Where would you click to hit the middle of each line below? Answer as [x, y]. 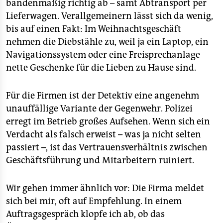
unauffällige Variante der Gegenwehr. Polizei [99, 109]
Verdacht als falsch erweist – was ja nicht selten [104, 134]
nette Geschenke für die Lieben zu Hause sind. [101, 68]
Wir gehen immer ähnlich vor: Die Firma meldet [105, 188]
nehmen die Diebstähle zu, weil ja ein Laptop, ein [107, 42]
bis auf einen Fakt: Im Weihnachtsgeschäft [94, 29]
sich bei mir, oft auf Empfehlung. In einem [94, 201]
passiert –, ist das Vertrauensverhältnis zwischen [107, 147]
